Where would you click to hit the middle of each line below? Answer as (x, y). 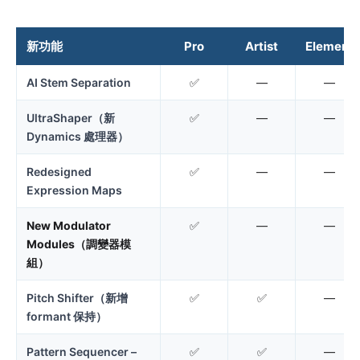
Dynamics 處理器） (78, 136)
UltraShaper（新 (71, 117)
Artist (262, 46)
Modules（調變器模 (79, 243)
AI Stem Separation (79, 82)
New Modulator (69, 225)
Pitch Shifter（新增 (77, 297)
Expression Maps (74, 190)
